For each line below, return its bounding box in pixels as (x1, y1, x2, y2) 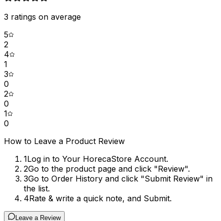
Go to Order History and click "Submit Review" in (28, 174, 213, 184)
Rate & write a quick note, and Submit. (29, 193, 172, 204)
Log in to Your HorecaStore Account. (27, 154, 168, 164)
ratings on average (8, 12, 81, 22)
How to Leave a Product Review (4, 136, 125, 147)
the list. (24, 184, 50, 194)
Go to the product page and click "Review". (28, 164, 190, 174)
